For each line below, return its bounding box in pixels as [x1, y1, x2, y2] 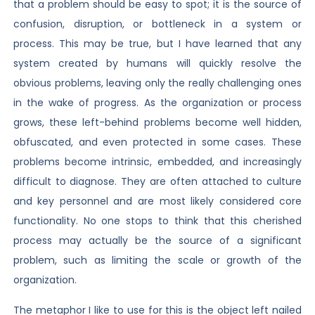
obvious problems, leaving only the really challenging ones [13, 76, 302, 91]
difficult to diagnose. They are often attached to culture [13, 174, 302, 189]
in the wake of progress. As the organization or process [13, 96, 302, 110]
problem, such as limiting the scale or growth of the [13, 253, 302, 268]
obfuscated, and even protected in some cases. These [13, 135, 302, 150]
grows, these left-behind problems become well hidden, [13, 115, 302, 130]
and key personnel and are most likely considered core [13, 194, 302, 209]
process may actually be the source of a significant [13, 233, 302, 248]
